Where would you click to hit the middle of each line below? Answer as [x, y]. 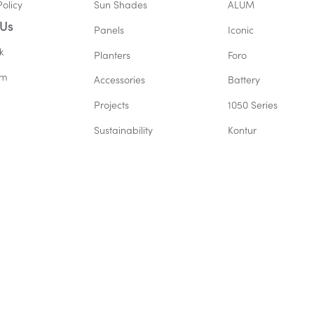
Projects [112, 105]
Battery [244, 80]
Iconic [240, 29]
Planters [112, 55]
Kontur [242, 130]
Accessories [120, 80]
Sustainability [124, 130]
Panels [109, 29]
